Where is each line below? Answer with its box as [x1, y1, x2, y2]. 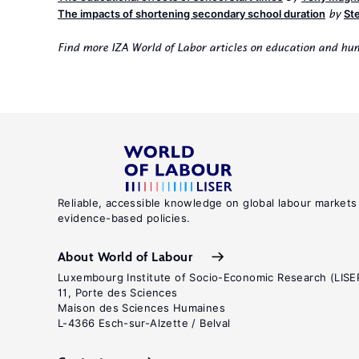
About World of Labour [58, 248, 193, 264]
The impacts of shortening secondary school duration [58, 7, 325, 20]
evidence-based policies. [58, 212, 191, 224]
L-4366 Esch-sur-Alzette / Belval [58, 317, 231, 329]
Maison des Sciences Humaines [58, 301, 225, 314]
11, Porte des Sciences [58, 286, 178, 299]
